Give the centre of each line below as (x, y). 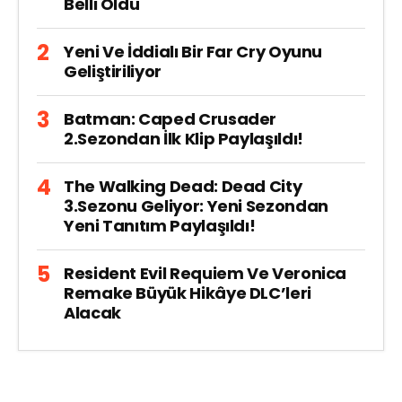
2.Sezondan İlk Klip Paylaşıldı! (184, 139)
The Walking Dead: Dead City (183, 186)
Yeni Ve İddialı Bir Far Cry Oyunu (193, 52)
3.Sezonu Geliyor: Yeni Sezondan (196, 206)
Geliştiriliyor (113, 71)
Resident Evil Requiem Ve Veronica (205, 273)
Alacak (92, 313)
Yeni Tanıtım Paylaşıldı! (160, 226)
